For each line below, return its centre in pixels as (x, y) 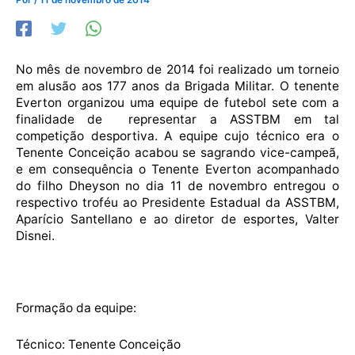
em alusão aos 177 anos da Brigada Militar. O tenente (177, 86)
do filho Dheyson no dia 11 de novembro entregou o (177, 185)
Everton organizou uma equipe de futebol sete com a (177, 102)
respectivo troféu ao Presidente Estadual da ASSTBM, (177, 202)
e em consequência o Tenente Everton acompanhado (177, 169)
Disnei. (35, 235)
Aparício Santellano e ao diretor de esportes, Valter (177, 219)
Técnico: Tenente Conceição (98, 344)
